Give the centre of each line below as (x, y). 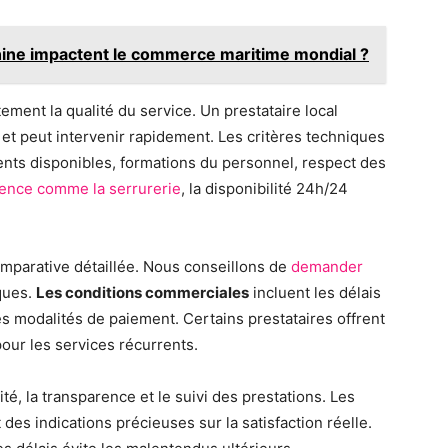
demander (327, 266)
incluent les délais (315, 292)
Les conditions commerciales (142, 292)
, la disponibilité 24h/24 (264, 188)
